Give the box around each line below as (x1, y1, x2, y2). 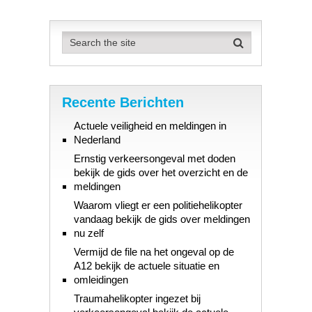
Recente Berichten (61, 95, 184, 111)
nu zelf (73, 227, 104, 240)
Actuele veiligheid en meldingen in (73, 120, 226, 132)
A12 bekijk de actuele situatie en (73, 260, 219, 272)
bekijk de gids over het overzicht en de (73, 166, 248, 179)
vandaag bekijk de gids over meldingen (73, 213, 250, 226)
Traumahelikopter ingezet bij (73, 292, 201, 305)
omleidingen (73, 274, 128, 286)
